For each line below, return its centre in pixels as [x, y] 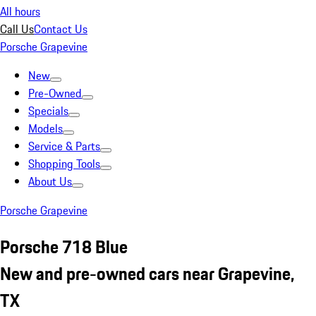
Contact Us [61, 29]
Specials [48, 111]
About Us [50, 181]
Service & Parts [64, 146]
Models [45, 128]
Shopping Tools [64, 164]
